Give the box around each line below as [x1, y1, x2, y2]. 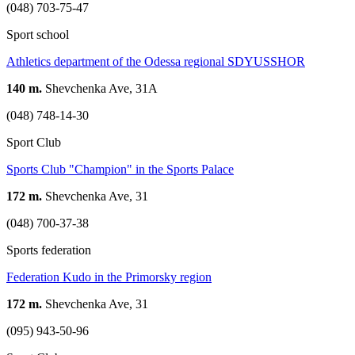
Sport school [6, 27, 69, 41]
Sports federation [6, 242, 91, 257]
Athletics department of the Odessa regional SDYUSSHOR [6, 54, 305, 68]
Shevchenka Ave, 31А [42, 81, 158, 95]
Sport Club [6, 135, 61, 149]
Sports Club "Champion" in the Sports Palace [6, 162, 234, 176]
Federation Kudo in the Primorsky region [6, 269, 212, 284]
